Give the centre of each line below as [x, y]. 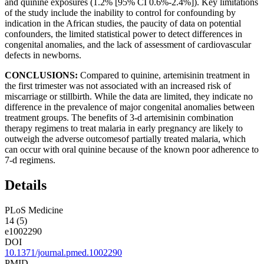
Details [26, 185]
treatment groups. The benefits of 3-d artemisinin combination [119, 118]
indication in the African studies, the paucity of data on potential [123, 24]
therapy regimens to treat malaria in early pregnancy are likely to [124, 128]
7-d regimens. [30, 160]
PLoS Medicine [34, 210]
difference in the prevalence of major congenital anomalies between [130, 107]
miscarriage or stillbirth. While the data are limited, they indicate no [129, 97]
